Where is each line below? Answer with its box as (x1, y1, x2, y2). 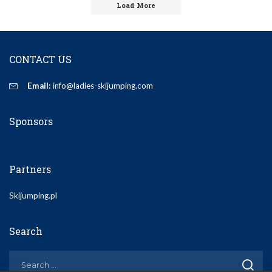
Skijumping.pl (9, 190, 57, 200)
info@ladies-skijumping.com (51, 80, 153, 90)
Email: (27, 80, 51, 90)
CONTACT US (9, 52, 72, 66)
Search (9, 224, 42, 237)
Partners (9, 162, 51, 175)
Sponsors (9, 114, 53, 127)
